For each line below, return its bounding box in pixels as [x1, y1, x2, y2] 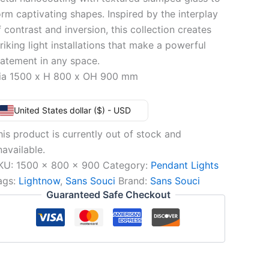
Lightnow [18, 175, 60, 187]
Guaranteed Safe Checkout [46, 189, 171, 201]
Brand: [118, 175, 150, 187]
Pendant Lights [150, 159, 219, 171]
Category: [102, 159, 151, 171]
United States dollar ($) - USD [13, 105, 131, 115]
